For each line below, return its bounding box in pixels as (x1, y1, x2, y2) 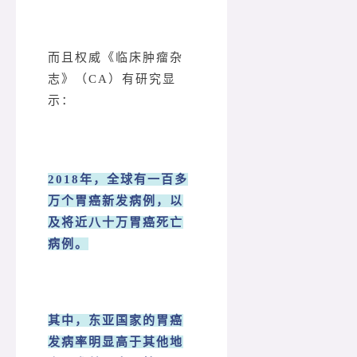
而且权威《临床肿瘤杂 (48, 51, 183, 65)
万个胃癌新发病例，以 (48, 194, 183, 207)
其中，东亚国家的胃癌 (48, 313, 183, 327)
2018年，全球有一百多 (48, 172, 188, 186)
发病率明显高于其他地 (48, 335, 183, 348)
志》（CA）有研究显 (48, 73, 176, 86)
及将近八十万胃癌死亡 (48, 215, 183, 229)
